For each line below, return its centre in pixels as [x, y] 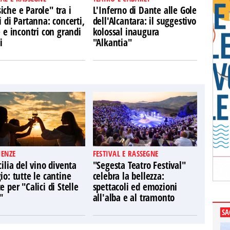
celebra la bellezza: [128, 176]
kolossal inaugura [126, 32]
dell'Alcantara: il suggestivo [144, 21]
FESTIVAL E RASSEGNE [126, 154]
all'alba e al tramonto [134, 198]
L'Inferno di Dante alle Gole [145, 10]
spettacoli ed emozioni [135, 187]
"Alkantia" [112, 43]
